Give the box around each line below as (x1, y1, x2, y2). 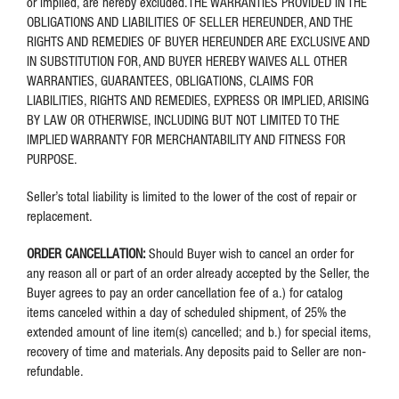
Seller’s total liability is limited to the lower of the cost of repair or (27, 188, 356, 204)
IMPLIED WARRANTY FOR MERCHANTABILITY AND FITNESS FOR (27, 131, 346, 147)
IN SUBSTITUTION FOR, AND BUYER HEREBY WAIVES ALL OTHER (27, 53, 347, 69)
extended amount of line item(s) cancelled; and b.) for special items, (27, 323, 370, 339)
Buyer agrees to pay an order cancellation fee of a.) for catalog (27, 284, 343, 300)
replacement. (27, 208, 93, 224)
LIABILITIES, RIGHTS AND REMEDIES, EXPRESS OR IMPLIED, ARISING (27, 92, 369, 108)
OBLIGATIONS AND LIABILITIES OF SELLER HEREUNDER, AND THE (27, 13, 353, 29)
